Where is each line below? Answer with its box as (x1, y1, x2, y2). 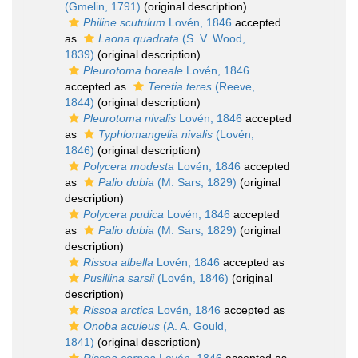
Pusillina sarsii (83, 272, 154, 284)
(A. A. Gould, (160, 320, 227, 332)
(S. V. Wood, (179, 32, 245, 45)
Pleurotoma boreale (83, 64, 183, 77)
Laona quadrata (98, 32, 179, 45)
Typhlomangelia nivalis (98, 128, 213, 141)
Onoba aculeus (83, 320, 160, 332)
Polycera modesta (83, 160, 174, 173)
